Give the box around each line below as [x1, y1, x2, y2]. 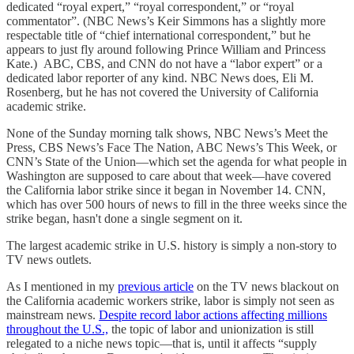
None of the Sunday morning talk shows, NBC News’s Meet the [6, 126, 328, 140]
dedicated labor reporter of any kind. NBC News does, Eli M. [6, 70, 314, 85]
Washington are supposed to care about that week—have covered [6, 168, 331, 183]
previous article [118, 279, 194, 293]
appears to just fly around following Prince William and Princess [6, 42, 326, 56]
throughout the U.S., [6, 322, 108, 336]
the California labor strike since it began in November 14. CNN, [6, 183, 326, 197]
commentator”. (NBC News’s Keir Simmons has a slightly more [6, 13, 326, 28]
